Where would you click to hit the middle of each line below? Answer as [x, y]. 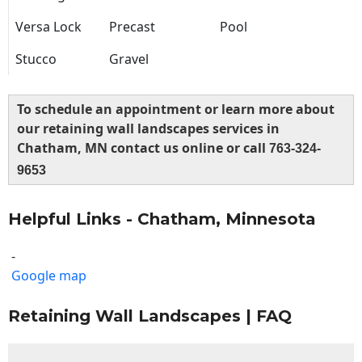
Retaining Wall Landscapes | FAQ [150, 316]
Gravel [129, 59]
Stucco [36, 59]
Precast [132, 27]
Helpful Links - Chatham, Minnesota [162, 219]
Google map [49, 276]
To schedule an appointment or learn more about [176, 109]
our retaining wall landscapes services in [148, 129]
